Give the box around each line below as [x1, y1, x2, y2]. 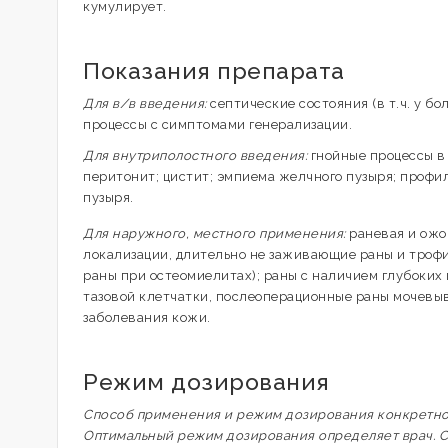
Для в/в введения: [83, 96, 207, 111]
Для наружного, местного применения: [83, 226, 346, 241]
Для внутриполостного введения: [83, 148, 307, 163]
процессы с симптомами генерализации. [83, 117, 352, 132]
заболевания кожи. [83, 310, 211, 325]
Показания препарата [83, 57, 345, 84]
